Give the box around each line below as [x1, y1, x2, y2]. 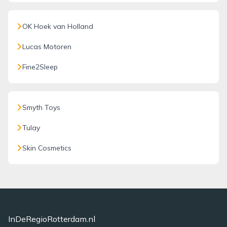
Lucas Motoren [22, 42, 71, 51]
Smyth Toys [22, 103, 60, 112]
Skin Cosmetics [22, 143, 71, 153]
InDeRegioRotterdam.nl [8, 214, 95, 224]
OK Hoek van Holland [22, 22, 93, 31]
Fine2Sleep [22, 62, 58, 71]
